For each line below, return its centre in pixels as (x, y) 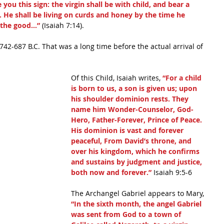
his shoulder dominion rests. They (131, 99)
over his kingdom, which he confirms (136, 151)
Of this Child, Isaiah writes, (116, 78)
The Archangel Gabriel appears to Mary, (138, 193)
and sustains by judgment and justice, (137, 162)
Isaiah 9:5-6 (173, 172)
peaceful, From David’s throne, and (132, 141)
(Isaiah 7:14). (62, 25)
